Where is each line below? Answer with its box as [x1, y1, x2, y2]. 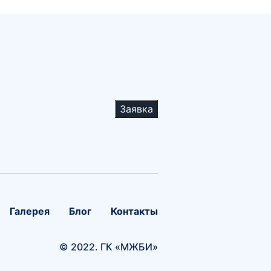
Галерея [10, 205, 50, 218]
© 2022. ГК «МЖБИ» [59, 241, 158, 253]
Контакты [111, 205, 158, 218]
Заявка [120, 102, 153, 115]
